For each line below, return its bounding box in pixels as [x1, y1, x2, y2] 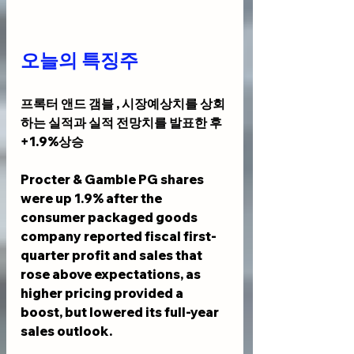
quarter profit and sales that [21, 247, 205, 264]
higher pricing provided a [21, 285, 186, 302]
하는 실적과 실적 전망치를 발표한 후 [21, 115, 224, 131]
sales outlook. [21, 323, 112, 340]
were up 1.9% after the [21, 190, 164, 207]
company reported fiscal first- [21, 228, 217, 245]
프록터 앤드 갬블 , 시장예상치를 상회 [21, 96, 225, 112]
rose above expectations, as [21, 266, 203, 283]
